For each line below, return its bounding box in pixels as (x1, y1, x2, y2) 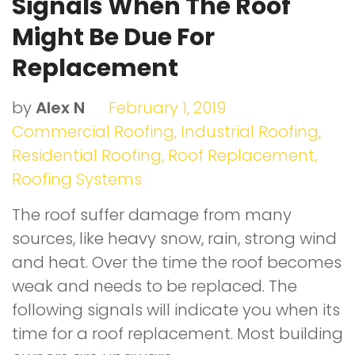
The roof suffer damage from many (12, 204, 292, 227)
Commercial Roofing (12, 120, 174, 143)
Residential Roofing (12, 144, 162, 167)
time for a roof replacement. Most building (12, 323, 343, 345)
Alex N (36, 97, 85, 120)
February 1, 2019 (109, 97, 226, 120)
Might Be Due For (12, 21, 215, 55)
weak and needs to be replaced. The (12, 275, 297, 298)
